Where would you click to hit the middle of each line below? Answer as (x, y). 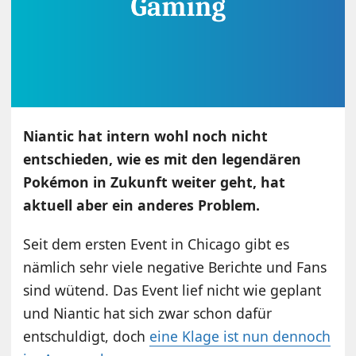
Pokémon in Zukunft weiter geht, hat (155, 182)
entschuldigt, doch (87, 337)
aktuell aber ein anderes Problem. (142, 205)
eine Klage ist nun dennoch (240, 337)
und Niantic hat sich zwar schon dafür (148, 313)
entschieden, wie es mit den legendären (163, 159)
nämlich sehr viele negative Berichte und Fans (175, 267)
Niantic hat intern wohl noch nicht (146, 136)
